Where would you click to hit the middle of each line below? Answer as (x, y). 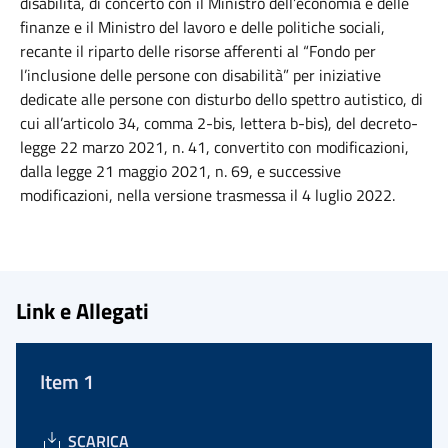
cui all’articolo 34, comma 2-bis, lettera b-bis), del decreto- (219, 123)
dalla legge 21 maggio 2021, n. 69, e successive (180, 171)
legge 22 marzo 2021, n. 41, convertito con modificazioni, (214, 147)
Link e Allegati (82, 310)
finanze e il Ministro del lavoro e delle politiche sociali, (202, 27)
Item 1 (67, 381)
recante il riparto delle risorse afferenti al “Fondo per (198, 51)
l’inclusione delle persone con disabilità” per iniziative (200, 75)
